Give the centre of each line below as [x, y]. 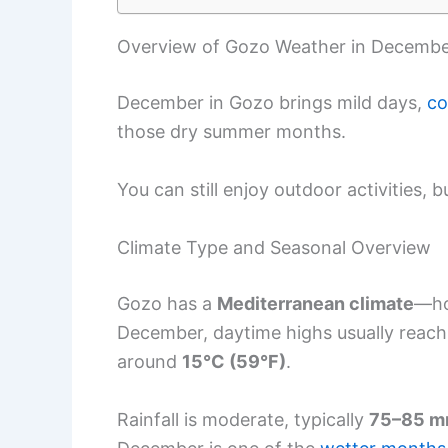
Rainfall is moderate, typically [243, 419]
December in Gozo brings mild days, [272, 103]
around [149, 361]
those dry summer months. [231, 132]
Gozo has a [167, 303]
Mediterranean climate [315, 303]
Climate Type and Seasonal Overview [274, 247]
